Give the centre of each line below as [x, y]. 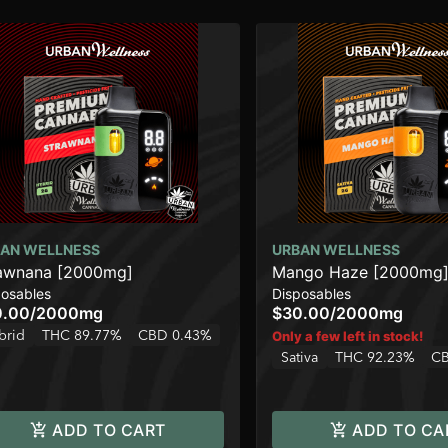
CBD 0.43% [175, 335]
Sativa [299, 357]
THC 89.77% [82, 335]
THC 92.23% [375, 357]
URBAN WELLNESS [336, 250]
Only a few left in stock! [347, 336]
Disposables [311, 294]
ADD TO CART [109, 430]
